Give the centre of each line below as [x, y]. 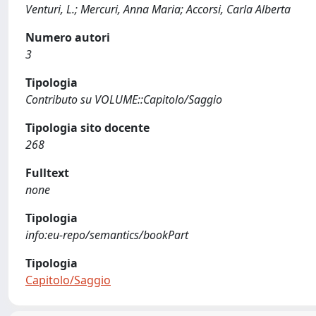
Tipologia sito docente [87, 128]
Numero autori [68, 37]
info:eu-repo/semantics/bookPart [107, 235]
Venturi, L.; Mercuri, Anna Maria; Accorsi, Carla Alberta [158, 9]
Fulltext [47, 173]
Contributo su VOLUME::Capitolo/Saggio [124, 99]
